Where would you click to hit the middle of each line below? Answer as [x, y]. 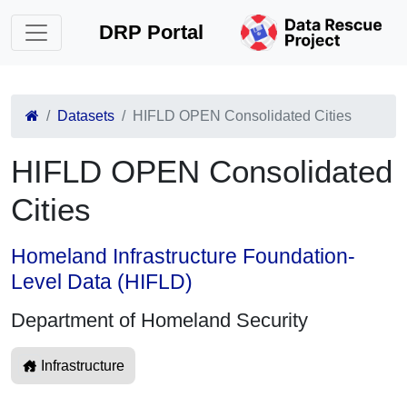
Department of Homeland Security [159, 320]
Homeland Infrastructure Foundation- [183, 256]
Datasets [86, 116]
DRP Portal [152, 32]
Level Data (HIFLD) [102, 282]
